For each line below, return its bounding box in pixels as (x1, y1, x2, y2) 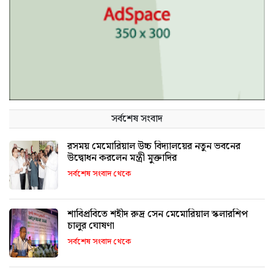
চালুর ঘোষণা (67, 218, 114, 234)
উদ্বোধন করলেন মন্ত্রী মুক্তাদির (67, 150, 177, 166)
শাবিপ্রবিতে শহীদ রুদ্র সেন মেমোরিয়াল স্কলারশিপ (67, 206, 248, 222)
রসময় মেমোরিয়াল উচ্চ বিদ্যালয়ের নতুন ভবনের (67, 138, 240, 154)
